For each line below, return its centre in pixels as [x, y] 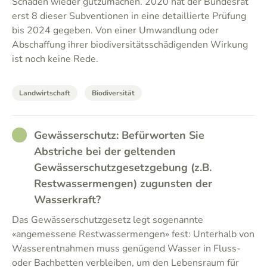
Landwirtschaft [45, 93]
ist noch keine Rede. [55, 59]
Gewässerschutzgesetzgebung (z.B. [123, 167]
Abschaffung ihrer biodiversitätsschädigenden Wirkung [130, 45]
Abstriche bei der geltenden [105, 151]
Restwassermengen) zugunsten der [123, 184]
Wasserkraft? [67, 200]
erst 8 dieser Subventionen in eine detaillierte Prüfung [129, 16]
